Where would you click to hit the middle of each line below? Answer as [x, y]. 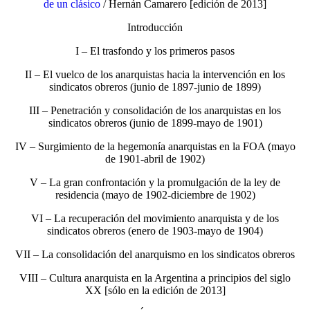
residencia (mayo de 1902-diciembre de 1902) [155, 195]
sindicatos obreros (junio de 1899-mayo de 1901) [155, 123]
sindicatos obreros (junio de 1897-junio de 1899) [155, 87]
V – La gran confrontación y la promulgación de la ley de [155, 183]
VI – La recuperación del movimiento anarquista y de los [155, 219]
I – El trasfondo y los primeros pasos [155, 51]
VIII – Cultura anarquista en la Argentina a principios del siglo [155, 278]
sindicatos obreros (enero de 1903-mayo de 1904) [155, 231]
